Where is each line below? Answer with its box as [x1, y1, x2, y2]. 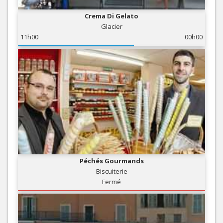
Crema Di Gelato [85, 11, 138, 21]
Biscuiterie [96, 167, 127, 176]
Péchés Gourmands [79, 156, 144, 166]
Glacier [101, 22, 122, 31]
